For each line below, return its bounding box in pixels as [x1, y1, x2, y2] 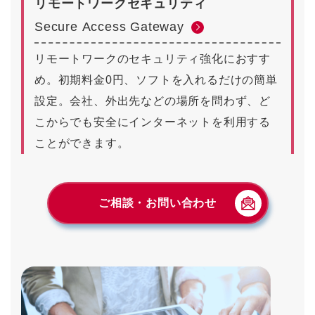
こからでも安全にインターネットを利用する [34, 116, 271, 129]
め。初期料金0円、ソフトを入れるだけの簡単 [34, 74, 278, 86]
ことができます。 [34, 137, 129, 150]
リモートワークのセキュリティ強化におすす [34, 53, 271, 65]
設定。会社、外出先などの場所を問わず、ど [34, 95, 271, 108]
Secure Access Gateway [34, 20, 184, 34]
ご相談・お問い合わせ [98, 197, 217, 210]
